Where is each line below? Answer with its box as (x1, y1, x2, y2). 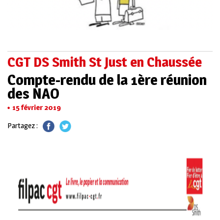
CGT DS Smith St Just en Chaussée (7, 53, 202, 70)
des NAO (7, 84, 59, 102)
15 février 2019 (12, 102, 61, 112)
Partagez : (7, 120, 38, 130)
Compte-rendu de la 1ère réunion (7, 70, 207, 88)
